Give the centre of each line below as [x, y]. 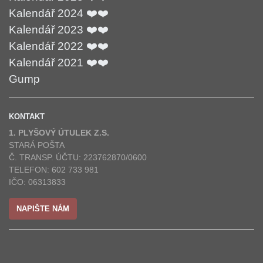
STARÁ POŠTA [37, 145]
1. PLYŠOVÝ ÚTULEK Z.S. [59, 132]
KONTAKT [27, 116]
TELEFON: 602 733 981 [54, 169]
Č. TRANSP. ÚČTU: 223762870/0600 [78, 157]
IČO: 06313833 [37, 182]
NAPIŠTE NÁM [43, 208]
